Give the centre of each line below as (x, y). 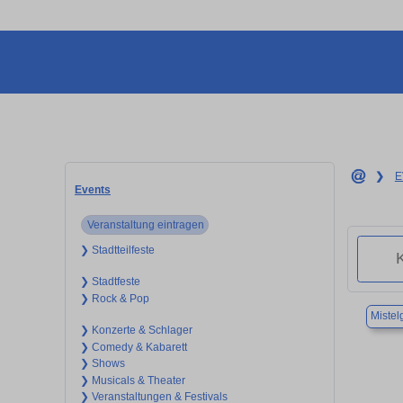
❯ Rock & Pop (114, 298)
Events (93, 189)
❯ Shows (102, 364)
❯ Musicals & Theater (132, 380)
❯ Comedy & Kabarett (133, 347)
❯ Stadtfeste (110, 282)
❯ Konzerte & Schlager (136, 331)
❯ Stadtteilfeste (117, 250)
